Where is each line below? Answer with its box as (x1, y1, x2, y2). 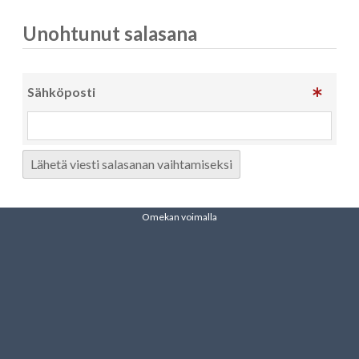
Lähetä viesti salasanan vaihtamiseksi (30, 156, 232, 171)
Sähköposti (27, 84, 95, 99)
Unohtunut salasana (22, 22, 197, 45)
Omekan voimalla (142, 211, 217, 223)
